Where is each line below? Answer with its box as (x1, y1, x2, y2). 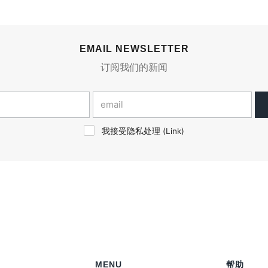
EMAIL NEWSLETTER (79, 44, 189, 54)
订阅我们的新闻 (100, 61, 167, 74)
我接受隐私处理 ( (102, 126, 166, 136)
